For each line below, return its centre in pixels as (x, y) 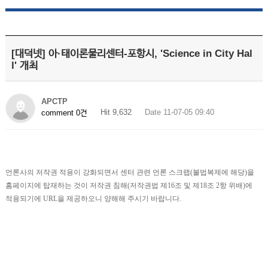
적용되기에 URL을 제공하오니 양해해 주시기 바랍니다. (93, 199)
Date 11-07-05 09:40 (179, 112)
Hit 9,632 (116, 112)
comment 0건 (64, 112)
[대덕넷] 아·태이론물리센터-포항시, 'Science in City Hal (132, 54)
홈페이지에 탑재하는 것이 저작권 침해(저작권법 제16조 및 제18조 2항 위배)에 (129, 185)
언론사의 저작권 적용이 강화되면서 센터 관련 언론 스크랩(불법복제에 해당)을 (130, 172)
